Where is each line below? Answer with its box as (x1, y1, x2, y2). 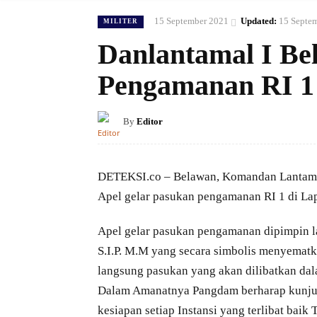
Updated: (241, 16, 277, 27)
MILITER (103, 17, 138, 25)
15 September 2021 (154, 16, 229, 27)
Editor (137, 116, 163, 127)
